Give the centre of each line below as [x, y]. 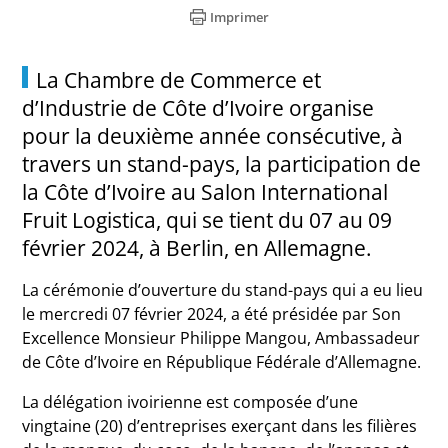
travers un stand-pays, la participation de [222, 164]
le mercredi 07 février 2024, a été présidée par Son [212, 314]
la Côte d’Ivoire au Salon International [205, 192]
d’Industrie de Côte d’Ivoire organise [198, 108]
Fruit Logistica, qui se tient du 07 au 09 [207, 220]
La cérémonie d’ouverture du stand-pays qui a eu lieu [223, 290]
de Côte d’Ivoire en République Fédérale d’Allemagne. [222, 362]
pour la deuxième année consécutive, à [213, 136]
